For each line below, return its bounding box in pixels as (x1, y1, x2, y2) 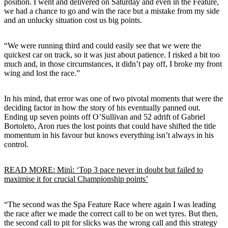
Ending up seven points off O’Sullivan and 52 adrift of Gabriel (4, 112, 205, 121)
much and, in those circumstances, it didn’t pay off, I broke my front (4, 59, 222, 68)
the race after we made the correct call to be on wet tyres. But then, (4, 209, 218, 218)
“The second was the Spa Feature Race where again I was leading (4, 199, 216, 209)
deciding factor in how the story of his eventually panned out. (4, 103, 201, 112)
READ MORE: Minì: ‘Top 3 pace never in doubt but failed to (4, 165, 203, 174)
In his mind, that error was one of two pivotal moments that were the (4, 94, 223, 103)
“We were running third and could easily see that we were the (4, 41, 201, 50)
